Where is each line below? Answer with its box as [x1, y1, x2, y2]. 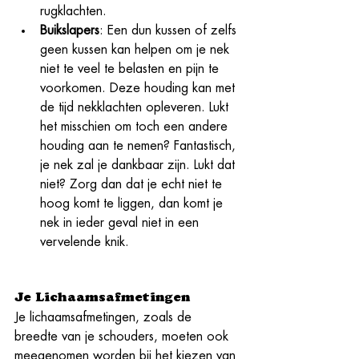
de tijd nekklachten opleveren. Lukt [40, 100, 232, 114]
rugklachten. [40, 4, 111, 18]
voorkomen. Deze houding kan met [40, 81, 239, 95]
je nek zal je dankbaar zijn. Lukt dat [40, 158, 239, 171]
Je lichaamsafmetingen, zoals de [14, 310, 196, 324]
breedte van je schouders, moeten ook [14, 329, 232, 343]
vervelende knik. [40, 235, 133, 248]
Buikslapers [40, 23, 99, 37]
